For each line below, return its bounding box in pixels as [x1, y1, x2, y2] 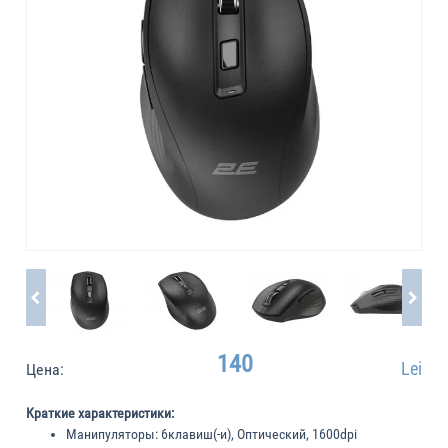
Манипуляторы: [66, 426, 158, 442]
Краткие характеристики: [26, 405, 174, 421]
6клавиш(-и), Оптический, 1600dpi [158, 426, 357, 442]
